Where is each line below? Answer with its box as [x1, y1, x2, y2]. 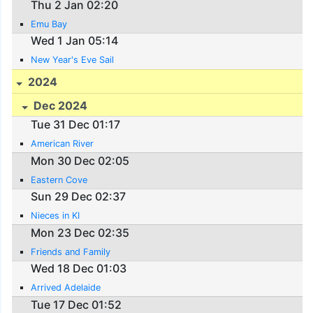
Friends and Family [31, 246, 111, 257]
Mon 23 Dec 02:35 [31, 225, 130, 240]
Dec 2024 [31, 98, 88, 112]
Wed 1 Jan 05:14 [31, 34, 119, 48]
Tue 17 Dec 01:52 [31, 298, 122, 312]
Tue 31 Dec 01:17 [31, 117, 121, 132]
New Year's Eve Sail [31, 54, 115, 66]
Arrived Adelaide [31, 282, 101, 293]
